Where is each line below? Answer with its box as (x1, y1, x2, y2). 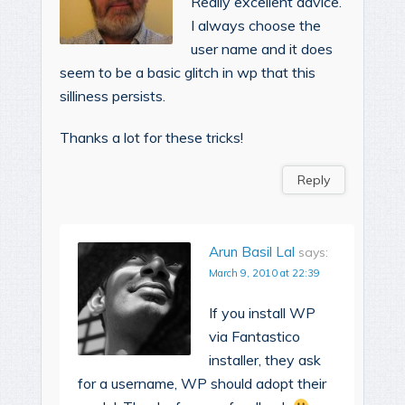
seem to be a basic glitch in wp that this (60, 62, 316, 81)
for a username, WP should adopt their (78, 373, 326, 392)
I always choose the (191, 15, 321, 34)
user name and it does (191, 39, 333, 58)
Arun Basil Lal (209, 242, 295, 260)
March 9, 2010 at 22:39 (209, 266, 320, 279)
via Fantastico (209, 326, 300, 345)
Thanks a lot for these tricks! (60, 127, 243, 146)
